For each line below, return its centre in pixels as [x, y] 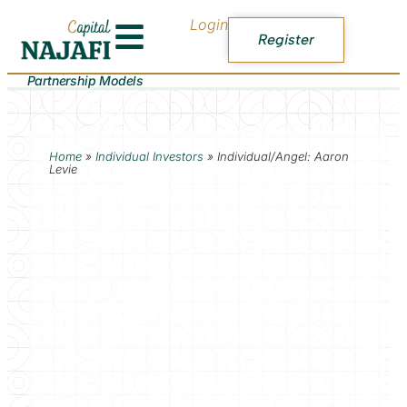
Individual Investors [149, 156]
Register [287, 39]
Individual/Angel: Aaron [283, 156]
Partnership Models [85, 80]
